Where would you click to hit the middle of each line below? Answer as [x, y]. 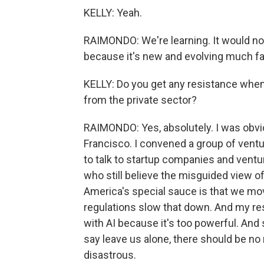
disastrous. [110, 255]
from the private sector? [140, 100]
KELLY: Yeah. [113, 13]
